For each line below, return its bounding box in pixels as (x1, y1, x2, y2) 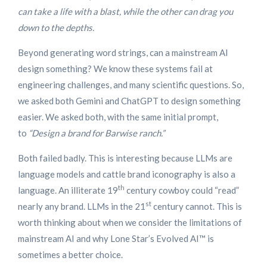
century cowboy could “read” (125, 184, 239, 195)
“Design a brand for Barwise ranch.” (29, 127, 166, 138)
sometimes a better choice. (18, 249, 123, 260)
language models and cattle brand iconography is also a (18, 168, 235, 179)
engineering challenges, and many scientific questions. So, (18, 79, 244, 90)
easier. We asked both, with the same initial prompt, (18, 111, 218, 122)
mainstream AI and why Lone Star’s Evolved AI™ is (18, 232, 214, 244)
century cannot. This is (151, 200, 242, 212)
